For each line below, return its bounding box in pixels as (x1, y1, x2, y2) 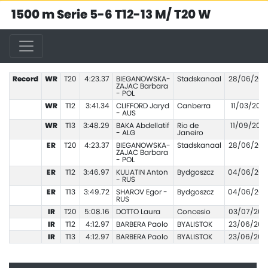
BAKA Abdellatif (115, 122, 169, 129)
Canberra (176, 102, 211, 109)
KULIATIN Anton (115, 169, 168, 176)
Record (12, 75, 38, 83)
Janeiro (176, 129, 203, 136)
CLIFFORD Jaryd (115, 102, 169, 109)
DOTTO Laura (115, 208, 160, 215)
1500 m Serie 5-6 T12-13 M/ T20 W (11, 9, 211, 21)
